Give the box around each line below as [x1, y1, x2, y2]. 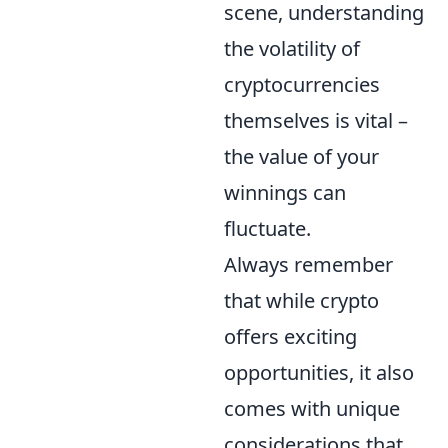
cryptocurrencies [224, 70, 380, 98]
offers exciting [224, 322, 357, 350]
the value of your [224, 142, 379, 170]
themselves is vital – [224, 106, 408, 134]
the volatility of [224, 34, 360, 62]
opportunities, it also [224, 358, 414, 386]
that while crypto [224, 286, 379, 314]
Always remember [224, 250, 393, 278]
